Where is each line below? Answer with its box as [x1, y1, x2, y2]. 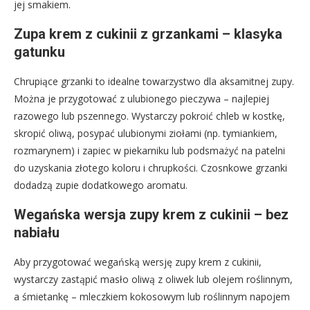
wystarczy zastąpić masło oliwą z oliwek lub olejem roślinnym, [14, 272, 293, 286]
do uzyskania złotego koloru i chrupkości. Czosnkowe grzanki [14, 161, 287, 174]
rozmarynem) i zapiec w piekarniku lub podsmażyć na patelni [14, 143, 285, 157]
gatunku [14, 43, 65, 60]
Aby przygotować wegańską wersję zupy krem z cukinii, [14, 255, 262, 268]
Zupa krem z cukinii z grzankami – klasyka [14, 25, 282, 42]
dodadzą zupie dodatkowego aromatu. [14, 178, 188, 192]
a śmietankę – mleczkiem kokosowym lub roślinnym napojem [14, 289, 290, 303]
